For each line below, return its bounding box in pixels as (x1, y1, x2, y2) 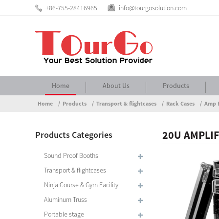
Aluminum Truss (44, 195, 87, 204)
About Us (103, 81, 130, 90)
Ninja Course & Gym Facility (44, 180, 118, 189)
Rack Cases (166, 100, 195, 107)
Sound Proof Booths (44, 151, 98, 160)
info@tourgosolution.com (119, 3, 187, 12)
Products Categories (35, 129, 112, 140)
